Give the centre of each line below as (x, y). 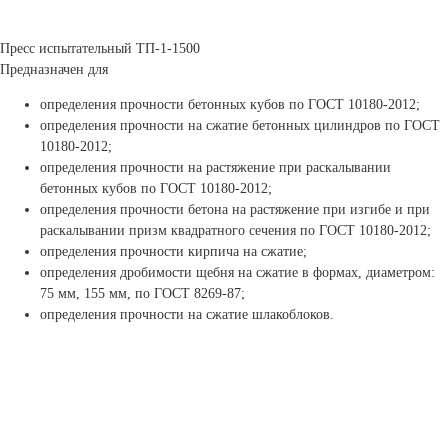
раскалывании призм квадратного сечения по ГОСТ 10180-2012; (235, 230)
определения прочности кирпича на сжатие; (173, 251)
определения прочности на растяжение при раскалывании (215, 167)
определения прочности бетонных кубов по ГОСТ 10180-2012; (230, 104)
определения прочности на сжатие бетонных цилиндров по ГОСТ (240, 125)
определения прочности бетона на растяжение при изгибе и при (235, 209)
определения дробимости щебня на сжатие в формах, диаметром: (237, 272)
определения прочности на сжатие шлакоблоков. (187, 314)
